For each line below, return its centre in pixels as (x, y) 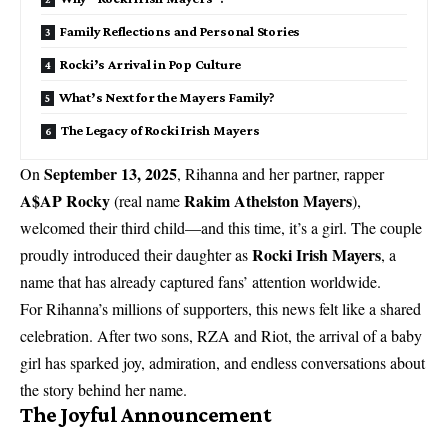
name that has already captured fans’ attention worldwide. (200, 281)
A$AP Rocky (65, 200)
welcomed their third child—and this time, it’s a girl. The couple (221, 227)
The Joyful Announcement (146, 414)
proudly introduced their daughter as (136, 254)
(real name (147, 200)
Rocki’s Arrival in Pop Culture (150, 64)
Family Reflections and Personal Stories (180, 31)
